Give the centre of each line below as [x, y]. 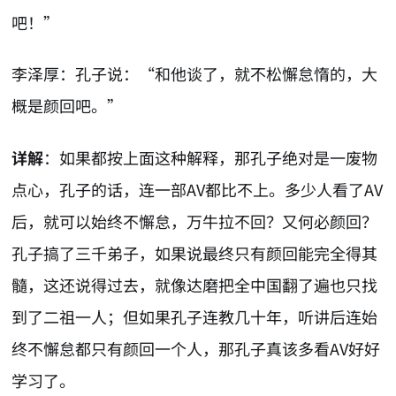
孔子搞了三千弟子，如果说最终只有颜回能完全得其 [195, 252]
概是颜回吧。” [68, 106]
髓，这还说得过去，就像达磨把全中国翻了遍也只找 [195, 284]
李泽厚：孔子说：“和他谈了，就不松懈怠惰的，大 [195, 74]
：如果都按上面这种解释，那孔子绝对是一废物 [211, 157]
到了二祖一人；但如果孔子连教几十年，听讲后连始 [195, 316]
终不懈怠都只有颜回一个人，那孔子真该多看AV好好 [196, 348]
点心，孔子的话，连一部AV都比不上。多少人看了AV [198, 189]
